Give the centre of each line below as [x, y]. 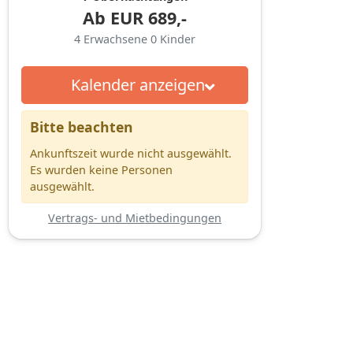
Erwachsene [117, 39]
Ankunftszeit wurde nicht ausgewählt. [131, 153]
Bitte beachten [82, 126]
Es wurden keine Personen [101, 169]
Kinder [178, 39]
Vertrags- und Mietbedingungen [135, 217]
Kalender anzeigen [137, 84]
